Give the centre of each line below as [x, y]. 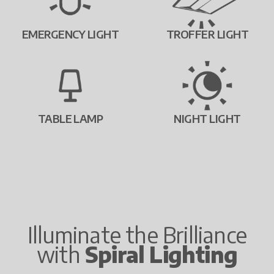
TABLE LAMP [70, 119]
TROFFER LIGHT [207, 34]
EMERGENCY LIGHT [70, 34]
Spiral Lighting [161, 254]
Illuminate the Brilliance [137, 235]
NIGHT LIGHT [207, 119]
